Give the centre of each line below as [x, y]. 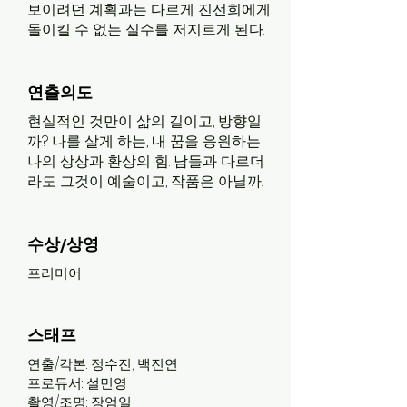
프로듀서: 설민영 [77, 383]
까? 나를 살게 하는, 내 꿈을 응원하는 [144, 141]
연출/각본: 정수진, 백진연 [103, 364]
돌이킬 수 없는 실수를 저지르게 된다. [146, 30]
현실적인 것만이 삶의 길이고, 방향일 [144, 121]
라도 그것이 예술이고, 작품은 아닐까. [145, 181]
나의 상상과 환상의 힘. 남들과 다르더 [146, 161]
